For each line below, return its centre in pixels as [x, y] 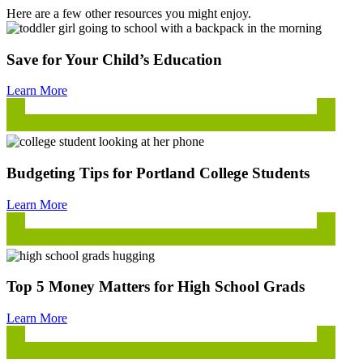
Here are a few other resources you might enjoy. [129, 13]
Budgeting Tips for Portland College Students [158, 173]
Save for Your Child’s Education [114, 59]
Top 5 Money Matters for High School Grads [156, 287]
